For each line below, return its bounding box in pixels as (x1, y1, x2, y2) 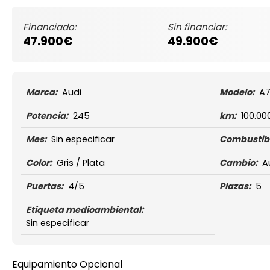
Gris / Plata (57, 157, 105, 169)
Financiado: (23, 20, 76, 34)
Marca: (26, 86, 58, 99)
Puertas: (26, 180, 64, 193)
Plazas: (219, 180, 251, 193)
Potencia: (26, 110, 69, 122)
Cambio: (219, 157, 257, 169)
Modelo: (219, 86, 254, 99)
